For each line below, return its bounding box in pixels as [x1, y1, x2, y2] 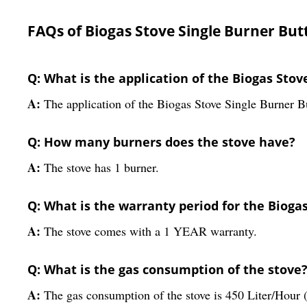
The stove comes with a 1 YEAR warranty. [44, 223, 257, 240]
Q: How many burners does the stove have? [27, 134, 295, 151]
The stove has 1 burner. [44, 159, 159, 176]
